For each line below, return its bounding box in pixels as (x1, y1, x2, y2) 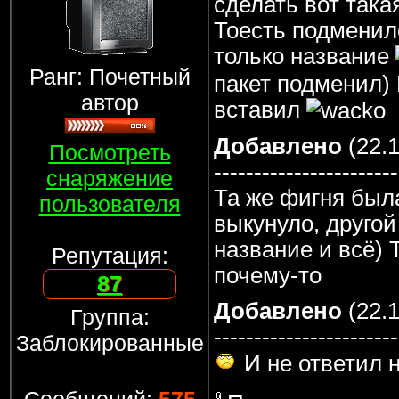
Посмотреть (48, 140, 171, 165)
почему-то (213, 262, 322, 288)
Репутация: (51, 243, 168, 268)
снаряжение (46, 166, 173, 191)
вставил (213, 96, 306, 122)
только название (213, 44, 395, 69)
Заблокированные (15, 330, 204, 355)
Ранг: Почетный (28, 64, 191, 89)
